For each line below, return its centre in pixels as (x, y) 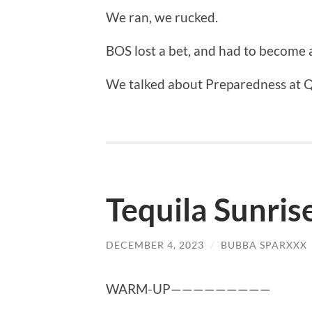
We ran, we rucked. (162, 17)
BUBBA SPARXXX (264, 245)
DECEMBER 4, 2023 (155, 245)
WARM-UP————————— (188, 288)
